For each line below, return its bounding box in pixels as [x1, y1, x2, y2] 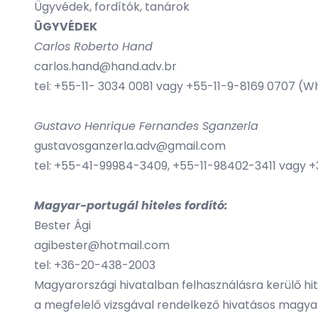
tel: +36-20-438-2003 [34, 257, 155, 273]
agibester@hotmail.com [34, 237, 170, 253]
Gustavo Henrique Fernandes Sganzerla [34, 118, 258, 134]
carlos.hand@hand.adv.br [34, 58, 177, 75]
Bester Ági [34, 217, 91, 234]
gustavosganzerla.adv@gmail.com [34, 138, 226, 154]
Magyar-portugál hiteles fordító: [34, 197, 228, 214]
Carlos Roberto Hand [34, 38, 156, 55]
